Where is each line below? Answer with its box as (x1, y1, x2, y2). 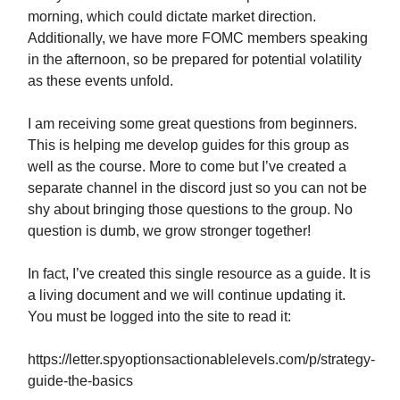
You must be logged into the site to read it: (28, 308, 291, 324)
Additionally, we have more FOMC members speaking (28, 29, 368, 46)
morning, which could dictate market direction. (28, 8, 316, 24)
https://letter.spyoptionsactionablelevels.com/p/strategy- (28, 351, 375, 367)
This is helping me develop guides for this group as (28, 137, 349, 153)
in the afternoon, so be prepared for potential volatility (28, 51, 362, 67)
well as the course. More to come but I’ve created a (28, 158, 346, 174)
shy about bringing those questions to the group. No (28, 201, 353, 217)
